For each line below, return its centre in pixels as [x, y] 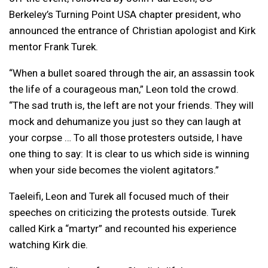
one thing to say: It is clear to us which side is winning [129, 154]
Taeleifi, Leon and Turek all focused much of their [119, 197]
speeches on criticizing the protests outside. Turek [122, 213]
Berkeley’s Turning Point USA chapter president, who [125, 15]
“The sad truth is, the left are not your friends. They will [131, 106]
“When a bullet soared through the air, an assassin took [132, 73]
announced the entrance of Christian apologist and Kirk [132, 31]
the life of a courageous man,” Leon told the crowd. [124, 89]
